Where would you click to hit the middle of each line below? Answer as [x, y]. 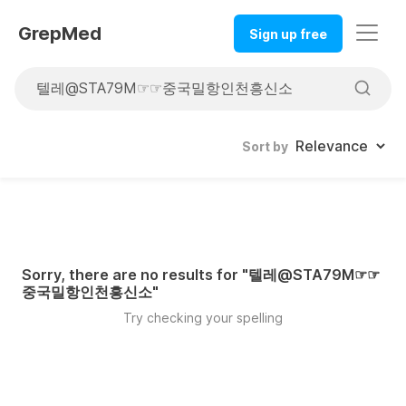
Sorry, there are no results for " [135, 274]
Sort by [265, 147]
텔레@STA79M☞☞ [314, 274]
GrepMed [60, 34]
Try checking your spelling [203, 317]
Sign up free [288, 34]
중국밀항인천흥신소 [87, 291]
